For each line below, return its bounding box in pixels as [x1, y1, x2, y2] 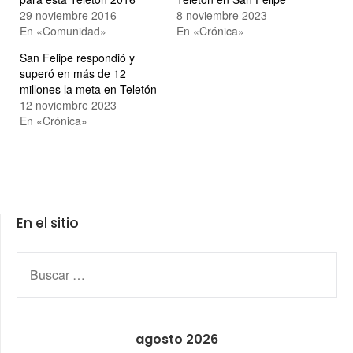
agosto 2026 [136, 329, 218, 348]
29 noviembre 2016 [20, 6, 117, 23]
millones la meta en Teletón [20, 80, 157, 97]
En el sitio [17, 213, 79, 232]
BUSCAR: [16, 251, 69, 269]
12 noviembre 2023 [20, 96, 117, 113]
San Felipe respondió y [20, 49, 135, 65]
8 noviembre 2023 [176, 6, 267, 23]
